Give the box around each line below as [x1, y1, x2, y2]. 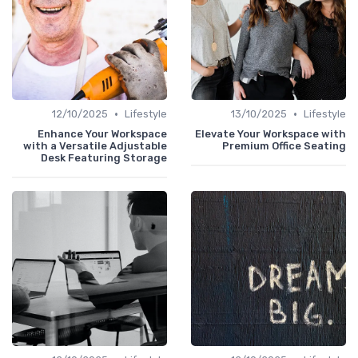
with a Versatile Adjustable [23, 140, 167, 153]
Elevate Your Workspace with [195, 128, 346, 141]
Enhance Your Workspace [38, 128, 167, 141]
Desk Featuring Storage [41, 152, 167, 165]
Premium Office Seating [222, 140, 346, 153]
